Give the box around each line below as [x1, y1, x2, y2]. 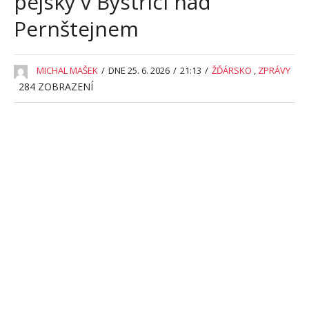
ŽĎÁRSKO [212, 64, 252, 77]
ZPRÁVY [258, 64, 290, 77]
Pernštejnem [14, 14, 139, 43]
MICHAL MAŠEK [37, 64, 98, 77]
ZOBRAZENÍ [38, 80, 93, 94]
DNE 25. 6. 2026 [108, 64, 170, 77]
